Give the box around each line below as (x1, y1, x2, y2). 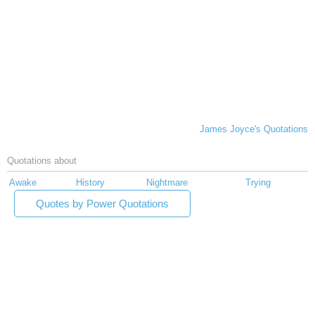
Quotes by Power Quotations (36, 198, 169, 210)
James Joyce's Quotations (200, 124, 308, 135)
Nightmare (146, 177, 188, 188)
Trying (245, 177, 271, 188)
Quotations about (7, 155, 77, 167)
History (76, 177, 105, 188)
